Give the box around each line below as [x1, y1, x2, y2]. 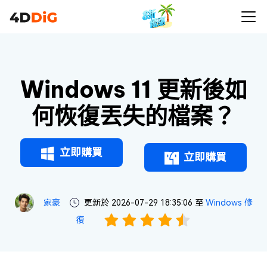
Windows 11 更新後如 [20, 75, 247, 104]
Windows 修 [205, 198, 253, 207]
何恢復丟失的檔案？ [32, 101, 235, 130]
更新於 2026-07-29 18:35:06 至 [83, 198, 206, 207]
